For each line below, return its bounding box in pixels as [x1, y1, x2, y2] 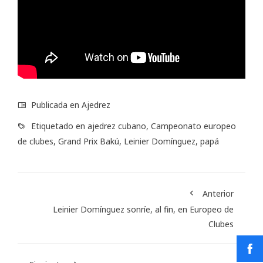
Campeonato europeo [151, 120, 236, 132]
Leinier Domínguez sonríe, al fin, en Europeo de [53, 204, 234, 215]
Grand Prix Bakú [58, 136, 119, 147]
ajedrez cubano [87, 120, 146, 132]
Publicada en [29, 99, 82, 111]
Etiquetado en [29, 120, 87, 132]
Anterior [203, 188, 234, 200]
